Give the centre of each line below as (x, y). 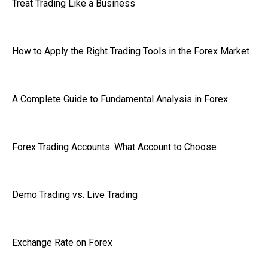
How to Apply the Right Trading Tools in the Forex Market (131, 51)
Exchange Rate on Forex (62, 243)
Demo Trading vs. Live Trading (75, 195)
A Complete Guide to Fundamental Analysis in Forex (120, 99)
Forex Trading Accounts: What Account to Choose (114, 147)
